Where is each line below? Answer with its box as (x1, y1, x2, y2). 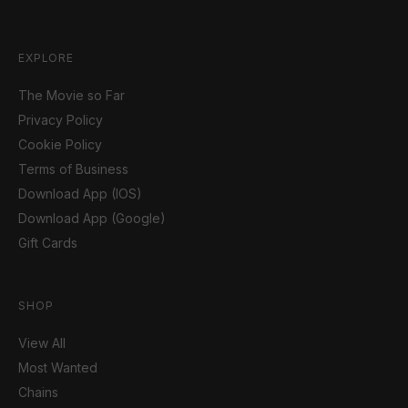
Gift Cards (18, 235, 77, 251)
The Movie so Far (18, 87, 125, 104)
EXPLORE (18, 51, 74, 66)
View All (18, 335, 66, 352)
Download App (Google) (18, 210, 166, 227)
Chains (18, 384, 58, 401)
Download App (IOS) (18, 186, 142, 202)
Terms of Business (18, 161, 128, 178)
